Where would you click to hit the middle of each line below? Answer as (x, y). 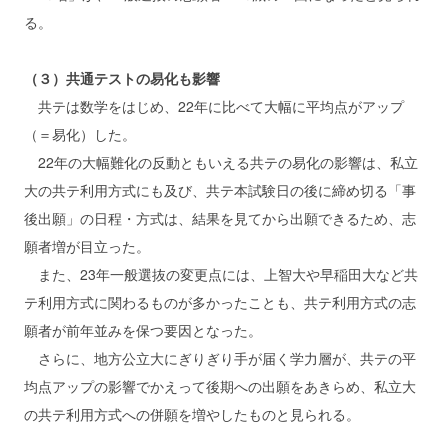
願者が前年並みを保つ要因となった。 (143, 330)
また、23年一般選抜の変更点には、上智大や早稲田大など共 (221, 274)
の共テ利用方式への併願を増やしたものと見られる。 (192, 414)
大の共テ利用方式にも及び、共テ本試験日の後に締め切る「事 (220, 190)
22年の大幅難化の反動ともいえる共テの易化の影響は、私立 (221, 162)
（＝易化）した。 (80, 134)
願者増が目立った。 (87, 246)
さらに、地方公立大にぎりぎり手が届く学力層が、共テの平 (220, 358)
